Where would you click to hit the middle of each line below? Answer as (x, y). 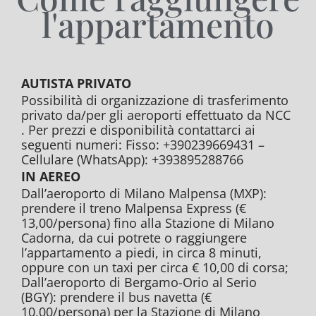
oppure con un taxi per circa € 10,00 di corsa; (155, 268)
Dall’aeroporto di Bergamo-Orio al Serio (139, 282)
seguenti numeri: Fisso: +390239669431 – (143, 145)
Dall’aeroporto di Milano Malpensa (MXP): (144, 194)
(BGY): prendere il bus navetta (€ (116, 297)
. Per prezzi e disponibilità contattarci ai (138, 130)
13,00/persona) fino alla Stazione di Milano (148, 223)
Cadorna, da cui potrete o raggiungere (134, 238)
